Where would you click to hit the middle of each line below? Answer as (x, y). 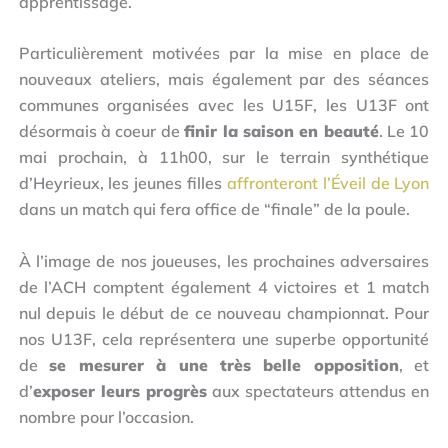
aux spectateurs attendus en (318, 390)
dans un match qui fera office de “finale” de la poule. (214, 209)
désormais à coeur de (101, 131)
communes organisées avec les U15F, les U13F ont (224, 105)
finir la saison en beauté (281, 131)
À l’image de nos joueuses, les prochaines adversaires (224, 260)
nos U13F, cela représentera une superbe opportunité (224, 338)
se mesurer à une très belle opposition (224, 364)
